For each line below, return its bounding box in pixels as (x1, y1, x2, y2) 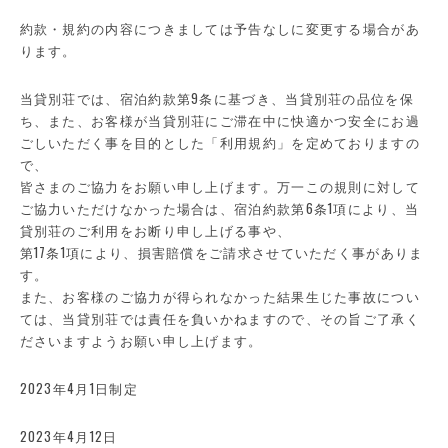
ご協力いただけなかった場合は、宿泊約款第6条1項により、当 (19, 198, 420, 218)
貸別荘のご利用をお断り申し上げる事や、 (19, 220, 292, 240)
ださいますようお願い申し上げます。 (19, 330, 263, 350)
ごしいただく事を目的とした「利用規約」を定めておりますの (19, 132, 420, 152)
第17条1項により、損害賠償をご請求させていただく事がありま (19, 242, 424, 262)
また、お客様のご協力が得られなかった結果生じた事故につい (19, 286, 420, 306)
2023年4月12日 (19, 426, 118, 446)
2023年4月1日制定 (19, 378, 138, 398)
